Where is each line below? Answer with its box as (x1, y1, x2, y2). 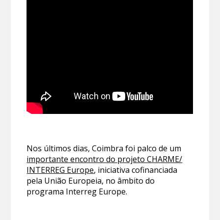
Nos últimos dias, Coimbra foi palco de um (27, 142, 182, 154)
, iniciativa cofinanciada (94, 164, 178, 175)
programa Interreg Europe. (27, 186, 128, 197)
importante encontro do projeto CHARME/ (27, 153, 183, 165)
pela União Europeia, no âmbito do (27, 175, 155, 186)
